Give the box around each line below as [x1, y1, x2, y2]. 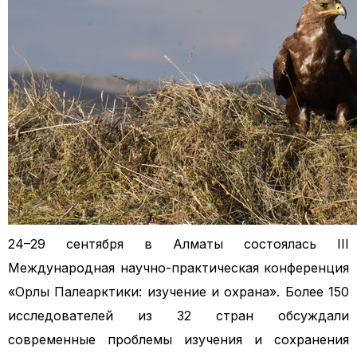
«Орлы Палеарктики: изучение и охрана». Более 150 [8, 284, 349, 300]
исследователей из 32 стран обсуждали [8, 308, 349, 324]
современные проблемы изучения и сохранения [8, 331, 349, 347]
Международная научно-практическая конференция [8, 260, 349, 276]
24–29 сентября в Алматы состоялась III [8, 236, 349, 252]
